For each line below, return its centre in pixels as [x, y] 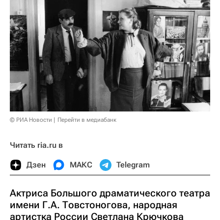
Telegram [133, 165]
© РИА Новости [31, 120]
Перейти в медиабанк [87, 120]
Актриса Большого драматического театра [110, 193]
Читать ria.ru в [36, 145]
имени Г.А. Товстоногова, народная [94, 205]
